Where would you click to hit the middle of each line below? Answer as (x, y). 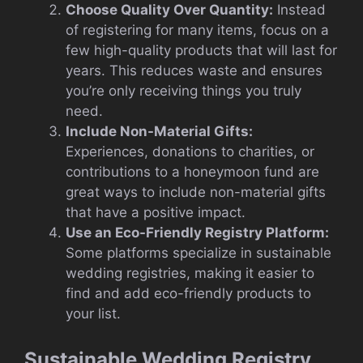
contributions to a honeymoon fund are (192, 172)
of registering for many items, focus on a (197, 30)
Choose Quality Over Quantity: (169, 10)
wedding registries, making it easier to (190, 273)
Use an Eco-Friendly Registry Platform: (197, 233)
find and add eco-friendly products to (188, 294)
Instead (299, 10)
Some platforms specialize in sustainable (199, 253)
